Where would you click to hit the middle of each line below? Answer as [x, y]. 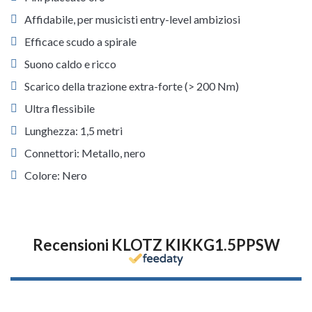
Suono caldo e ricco [70, 64]
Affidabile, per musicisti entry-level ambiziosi [132, 19]
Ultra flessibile [60, 108]
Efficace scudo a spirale [80, 41]
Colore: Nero [56, 175]
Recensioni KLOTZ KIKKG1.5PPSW [156, 245]
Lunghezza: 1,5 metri [73, 131]
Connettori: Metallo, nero [85, 153]
